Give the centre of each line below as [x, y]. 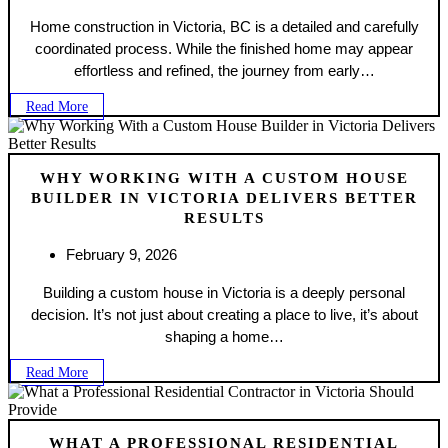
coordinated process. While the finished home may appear [224, 49]
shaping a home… [224, 336]
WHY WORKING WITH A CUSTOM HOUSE [224, 177]
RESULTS [224, 217]
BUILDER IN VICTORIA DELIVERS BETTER [224, 197]
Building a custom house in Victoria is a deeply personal [224, 292]
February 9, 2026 [121, 254]
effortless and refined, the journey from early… [224, 71]
